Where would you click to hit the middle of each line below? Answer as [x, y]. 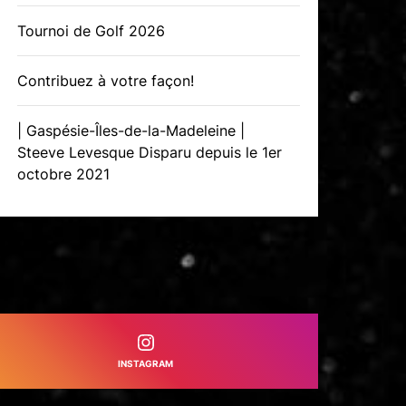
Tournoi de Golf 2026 [92, 31]
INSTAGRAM [146, 364]
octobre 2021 [64, 174]
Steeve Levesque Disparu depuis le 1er [150, 152]
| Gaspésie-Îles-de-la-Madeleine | [131, 130]
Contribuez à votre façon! [106, 81]
